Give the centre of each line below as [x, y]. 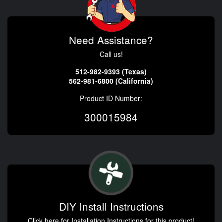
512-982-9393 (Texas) [111, 72]
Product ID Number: [111, 98]
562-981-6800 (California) [111, 81]
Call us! [111, 54]
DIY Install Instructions [111, 206]
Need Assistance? [111, 40]
